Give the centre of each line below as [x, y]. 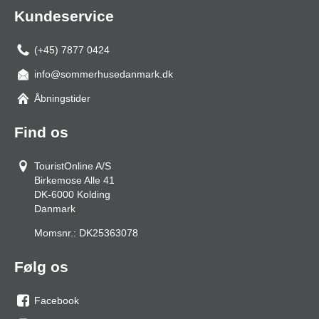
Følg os [41, 267]
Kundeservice [64, 16]
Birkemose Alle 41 [74, 181]
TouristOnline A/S [73, 166]
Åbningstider [62, 99]
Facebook [57, 301]
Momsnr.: [55, 233]
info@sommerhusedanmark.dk [104, 74]
